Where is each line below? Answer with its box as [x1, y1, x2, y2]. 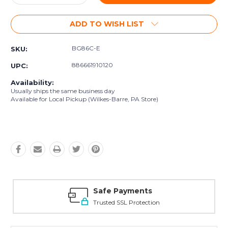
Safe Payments [93, 186, 152, 196]
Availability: [11, 78, 54, 87]
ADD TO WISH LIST [70, 19, 144, 29]
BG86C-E [72, 44, 100, 52]
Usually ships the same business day [11, 87, 115, 95]
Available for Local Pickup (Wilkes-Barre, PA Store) [11, 95, 158, 103]
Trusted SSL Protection [93, 198, 160, 207]
